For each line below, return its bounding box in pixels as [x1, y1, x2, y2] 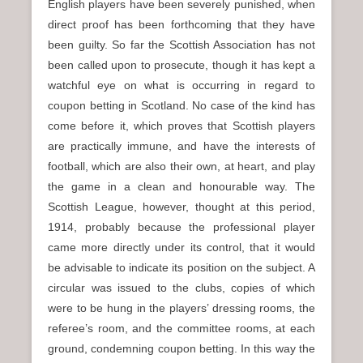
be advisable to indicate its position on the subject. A [48, 261, 315, 274]
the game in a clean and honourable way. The [48, 180, 315, 193]
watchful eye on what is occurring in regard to [48, 79, 315, 92]
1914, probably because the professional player [48, 220, 315, 233]
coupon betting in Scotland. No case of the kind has [48, 99, 315, 112]
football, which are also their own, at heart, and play [48, 160, 315, 173]
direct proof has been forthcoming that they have [48, 18, 315, 31]
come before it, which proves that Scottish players [48, 119, 315, 132]
